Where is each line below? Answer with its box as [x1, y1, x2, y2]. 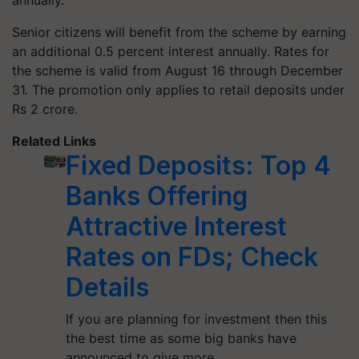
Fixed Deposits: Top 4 [66, 150, 332, 181]
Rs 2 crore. [12, 101, 78, 117]
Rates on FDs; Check [66, 241, 319, 272]
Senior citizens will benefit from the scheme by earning [12, 24, 346, 40]
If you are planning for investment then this [66, 311, 328, 327]
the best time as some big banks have [66, 330, 297, 346]
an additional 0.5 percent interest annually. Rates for [12, 43, 329, 59]
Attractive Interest [66, 211, 288, 242]
